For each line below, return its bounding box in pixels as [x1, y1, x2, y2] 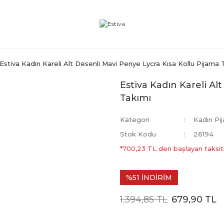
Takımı [120, 92, 151, 103]
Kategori [120, 115, 149, 123]
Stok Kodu [120, 130, 156, 138]
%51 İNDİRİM [126, 173, 172, 182]
